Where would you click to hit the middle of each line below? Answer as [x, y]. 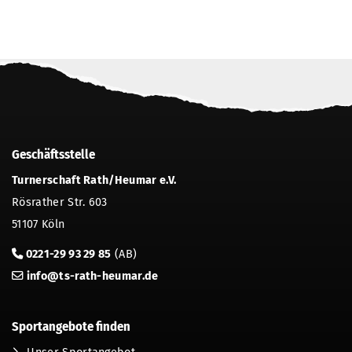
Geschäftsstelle [53, 154]
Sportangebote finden [71, 326]
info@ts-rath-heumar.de [92, 277]
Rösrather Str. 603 [60, 203]
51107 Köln [38, 225]
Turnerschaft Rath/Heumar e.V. [94, 181]
